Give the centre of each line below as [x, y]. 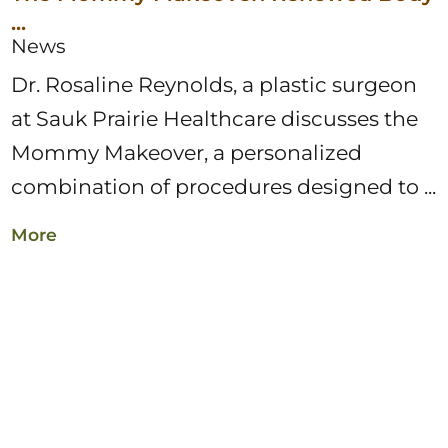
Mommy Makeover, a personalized [187, 153]
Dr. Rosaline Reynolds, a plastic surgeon [214, 85]
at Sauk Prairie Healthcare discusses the [215, 119]
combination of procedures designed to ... [224, 187]
